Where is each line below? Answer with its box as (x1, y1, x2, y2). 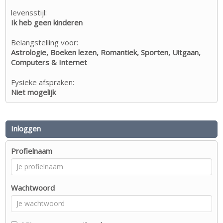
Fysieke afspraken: (11, 77, 75, 87)
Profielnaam (11, 145, 53, 156)
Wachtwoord (11, 182, 55, 193)
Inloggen (11, 123, 41, 133)
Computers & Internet (11, 57, 88, 67)
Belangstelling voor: (11, 37, 79, 47)
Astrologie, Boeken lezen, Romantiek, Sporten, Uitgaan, (11, 47, 201, 57)
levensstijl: (11, 7, 47, 17)
